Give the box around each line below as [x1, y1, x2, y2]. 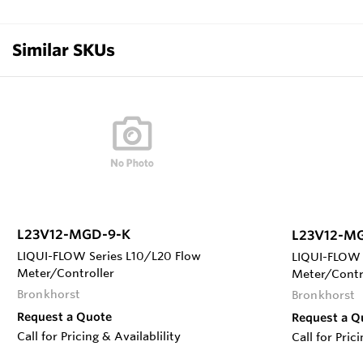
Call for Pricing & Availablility [17, 328, 181, 344]
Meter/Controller [17, 265, 114, 280]
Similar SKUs [12, 39, 115, 60]
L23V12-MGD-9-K [17, 225, 130, 242]
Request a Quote [17, 309, 112, 324]
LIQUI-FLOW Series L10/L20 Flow [17, 248, 201, 263]
